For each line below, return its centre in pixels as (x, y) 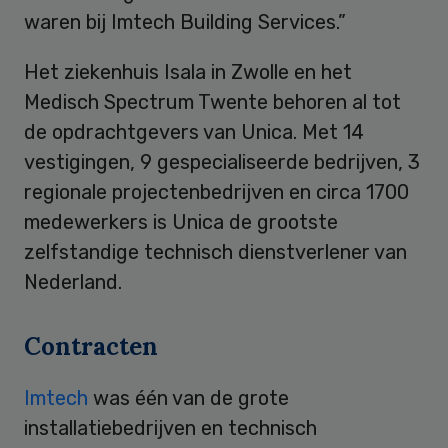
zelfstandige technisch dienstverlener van (215, 251)
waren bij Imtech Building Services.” (185, 21)
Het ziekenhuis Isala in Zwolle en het (188, 71)
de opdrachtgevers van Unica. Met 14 (194, 131)
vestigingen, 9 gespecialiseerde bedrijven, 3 (222, 161)
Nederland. (73, 281)
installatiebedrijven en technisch (170, 427)
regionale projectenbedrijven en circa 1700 (216, 191)
